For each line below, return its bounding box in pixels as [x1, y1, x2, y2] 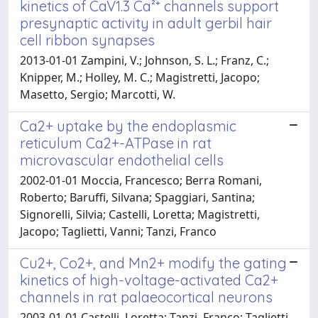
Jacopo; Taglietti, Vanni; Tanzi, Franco [20, 223, 216, 239]
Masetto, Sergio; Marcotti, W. [20, 86, 175, 102]
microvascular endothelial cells [20, 150, 224, 169]
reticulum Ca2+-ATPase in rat [20, 133, 212, 152]
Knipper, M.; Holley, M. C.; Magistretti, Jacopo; [20, 69, 260, 85]
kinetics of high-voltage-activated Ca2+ [20, 270, 278, 289]
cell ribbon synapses [20, 31, 155, 49]
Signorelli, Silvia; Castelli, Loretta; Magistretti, [20, 206, 260, 222]
